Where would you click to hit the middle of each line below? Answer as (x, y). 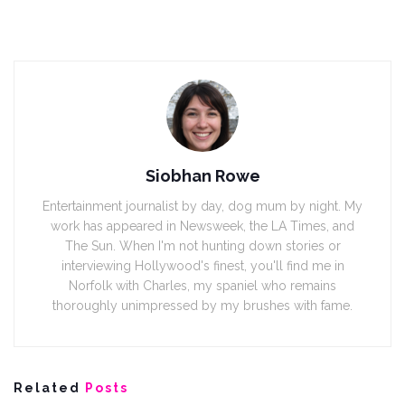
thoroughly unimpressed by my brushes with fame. (202, 305)
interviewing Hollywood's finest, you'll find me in (202, 265)
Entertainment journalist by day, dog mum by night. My (202, 206)
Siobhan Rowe (202, 175)
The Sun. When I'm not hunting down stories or (202, 245)
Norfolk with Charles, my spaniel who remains (202, 285)
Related (47, 387)
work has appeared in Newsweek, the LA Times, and (202, 226)
